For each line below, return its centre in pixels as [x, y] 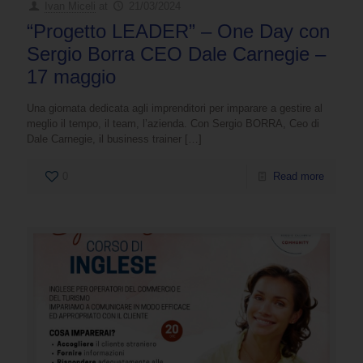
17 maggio [71, 76]
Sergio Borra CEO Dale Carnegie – [176, 53]
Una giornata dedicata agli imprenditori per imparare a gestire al [175, 108]
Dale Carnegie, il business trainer [104, 139]
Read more [299, 176]
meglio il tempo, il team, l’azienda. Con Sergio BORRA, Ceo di [173, 123]
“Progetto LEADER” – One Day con [178, 31]
